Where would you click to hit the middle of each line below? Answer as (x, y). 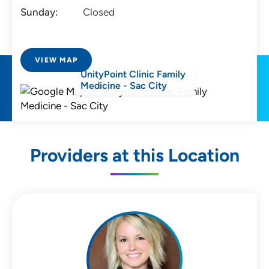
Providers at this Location (134, 156)
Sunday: (39, 12)
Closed (99, 12)
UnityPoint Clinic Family (133, 74)
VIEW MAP (56, 60)
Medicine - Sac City (124, 86)
